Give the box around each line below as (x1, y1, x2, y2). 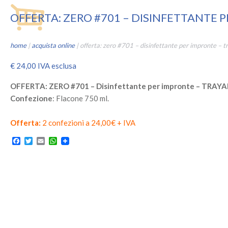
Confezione (10, 94, 52, 103)
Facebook (20, 136, 52, 146)
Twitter (33, 136, 55, 146)
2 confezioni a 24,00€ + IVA (41, 118, 135, 128)
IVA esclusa (38, 61, 76, 71)
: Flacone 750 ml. (52, 94, 109, 103)
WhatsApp (57, 136, 92, 146)
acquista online (32, 41, 75, 50)
